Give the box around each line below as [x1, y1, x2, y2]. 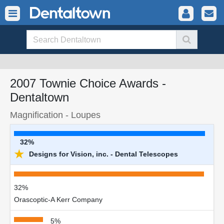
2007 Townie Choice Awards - [10, 76, 166, 90]
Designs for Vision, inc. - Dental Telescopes [27, 150, 178, 158]
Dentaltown [10, 90, 69, 104]
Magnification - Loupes [10, 109, 100, 120]
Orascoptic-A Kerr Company [14, 195, 102, 203]
